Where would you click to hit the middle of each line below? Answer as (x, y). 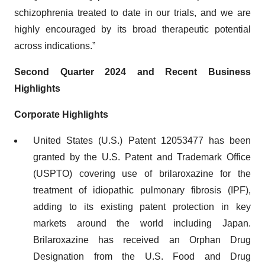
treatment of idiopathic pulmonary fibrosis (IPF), (142, 190)
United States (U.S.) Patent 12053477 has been (142, 140)
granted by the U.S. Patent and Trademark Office (142, 157)
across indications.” (55, 46)
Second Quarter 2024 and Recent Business (132, 72)
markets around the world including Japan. (142, 223)
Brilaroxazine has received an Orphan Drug (142, 240)
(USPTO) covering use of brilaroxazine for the (142, 174)
